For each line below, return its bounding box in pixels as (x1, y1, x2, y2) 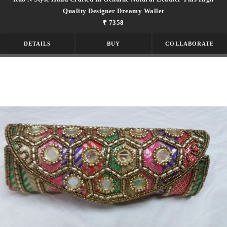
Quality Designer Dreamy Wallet (63, 7, 164, 15)
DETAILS (23, 41, 51, 47)
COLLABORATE (165, 41, 214, 47)
